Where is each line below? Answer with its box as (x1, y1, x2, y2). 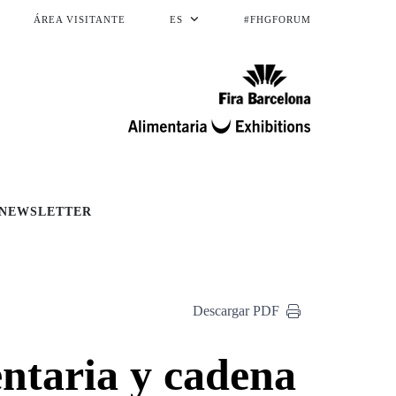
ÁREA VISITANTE (34, 14, 126, 25)
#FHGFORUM (240, 14, 311, 25)
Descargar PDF (193, 303, 279, 319)
